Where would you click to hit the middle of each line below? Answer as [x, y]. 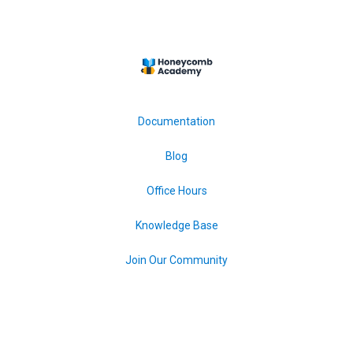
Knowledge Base [176, 226]
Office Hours [176, 191]
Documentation [176, 122]
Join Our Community [176, 260]
